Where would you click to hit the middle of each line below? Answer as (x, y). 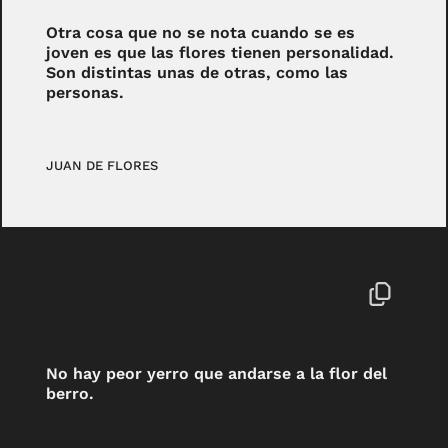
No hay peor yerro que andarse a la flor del (217, 374)
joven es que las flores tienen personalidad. (220, 52)
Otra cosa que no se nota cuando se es (201, 32)
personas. (85, 92)
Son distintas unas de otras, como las (197, 72)
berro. (70, 394)
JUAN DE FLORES (102, 165)
